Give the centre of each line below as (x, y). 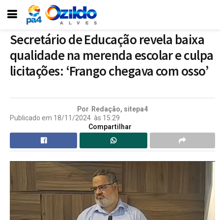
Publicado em (31, 118)
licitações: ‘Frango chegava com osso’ (109, 71)
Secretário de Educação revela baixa (107, 40)
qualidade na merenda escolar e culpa (112, 55)
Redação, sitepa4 (120, 109)
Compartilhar (110, 126)
